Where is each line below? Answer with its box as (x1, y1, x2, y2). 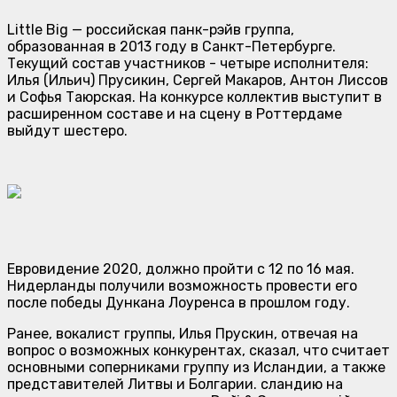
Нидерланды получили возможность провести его (7, 276, 357, 294)
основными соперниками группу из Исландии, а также (7, 358, 385, 376)
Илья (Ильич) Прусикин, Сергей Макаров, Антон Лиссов (7, 71, 388, 89)
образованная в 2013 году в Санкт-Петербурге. (7, 37, 336, 55)
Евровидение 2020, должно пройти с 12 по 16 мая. (7, 260, 354, 277)
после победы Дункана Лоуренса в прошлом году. (7, 293, 350, 311)
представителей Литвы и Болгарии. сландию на (7, 375, 343, 393)
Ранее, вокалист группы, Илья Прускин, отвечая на (7, 324, 358, 342)
